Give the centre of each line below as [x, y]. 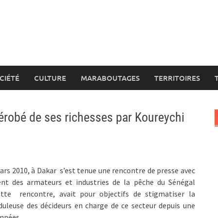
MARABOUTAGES [110, 78]
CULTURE [50, 78]
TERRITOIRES [177, 78]
